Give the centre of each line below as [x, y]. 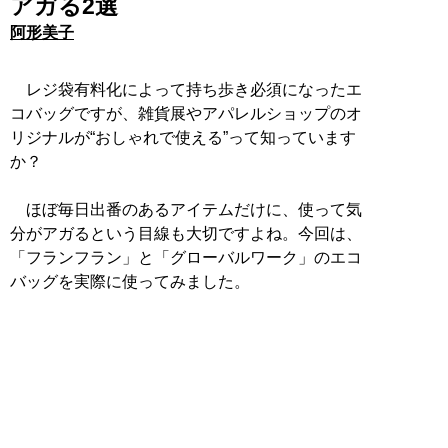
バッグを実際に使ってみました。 [130, 281]
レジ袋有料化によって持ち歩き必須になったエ [186, 89]
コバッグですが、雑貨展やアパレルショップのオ [186, 113]
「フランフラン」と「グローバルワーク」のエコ [186, 257]
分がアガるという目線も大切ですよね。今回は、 [186, 233]
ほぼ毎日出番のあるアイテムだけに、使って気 [186, 209]
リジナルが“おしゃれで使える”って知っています [183, 137]
